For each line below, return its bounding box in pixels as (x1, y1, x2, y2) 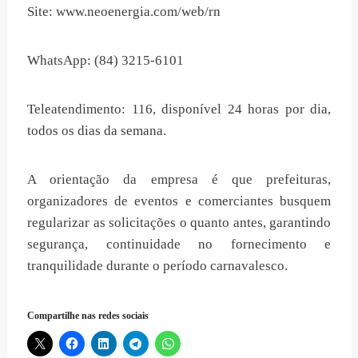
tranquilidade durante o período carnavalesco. (27, 257, 288, 273)
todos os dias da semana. (27, 122, 166, 138)
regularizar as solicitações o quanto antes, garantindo (27, 214, 331, 230)
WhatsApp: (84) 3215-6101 (27, 52, 184, 68)
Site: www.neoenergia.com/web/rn (27, 3, 221, 19)
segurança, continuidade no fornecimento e (27, 236, 331, 252)
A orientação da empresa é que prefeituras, (27, 171, 331, 187)
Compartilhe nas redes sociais (27, 309, 149, 321)
